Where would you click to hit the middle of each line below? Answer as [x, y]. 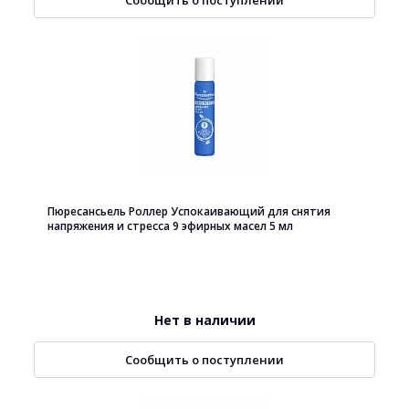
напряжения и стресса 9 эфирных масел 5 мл [170, 226]
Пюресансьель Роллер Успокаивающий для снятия [189, 211]
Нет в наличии [204, 320]
